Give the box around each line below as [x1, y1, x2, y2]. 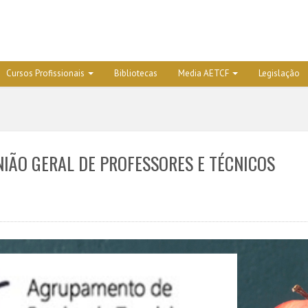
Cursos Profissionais [5, 67, 85, 79]
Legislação [258, 67, 300, 79]
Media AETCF [177, 67, 229, 79]
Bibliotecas [113, 67, 157, 79]
